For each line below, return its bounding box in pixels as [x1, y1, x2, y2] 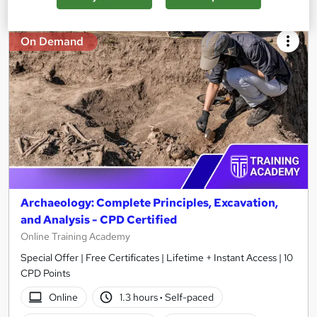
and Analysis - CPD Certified [21, 212, 177, 228]
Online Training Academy [21, 230, 130, 243]
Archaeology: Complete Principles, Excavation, [21, 195, 278, 211]
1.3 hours [120, 290, 161, 304]
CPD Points [21, 267, 70, 280]
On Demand [21, 33, 83, 49]
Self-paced [163, 290, 214, 304]
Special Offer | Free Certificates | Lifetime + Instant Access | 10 [21, 251, 293, 265]
